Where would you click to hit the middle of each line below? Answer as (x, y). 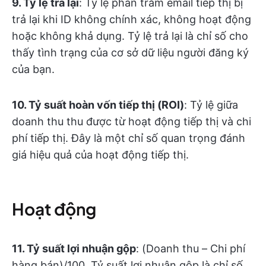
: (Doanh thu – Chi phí (191, 248)
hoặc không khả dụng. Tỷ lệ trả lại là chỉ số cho (130, 36)
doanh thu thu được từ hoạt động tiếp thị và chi (132, 121)
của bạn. (33, 69)
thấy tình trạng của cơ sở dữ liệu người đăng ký (130, 53)
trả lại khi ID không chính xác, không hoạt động (132, 19)
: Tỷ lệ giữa (211, 105)
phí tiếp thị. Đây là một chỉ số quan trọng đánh (129, 138)
